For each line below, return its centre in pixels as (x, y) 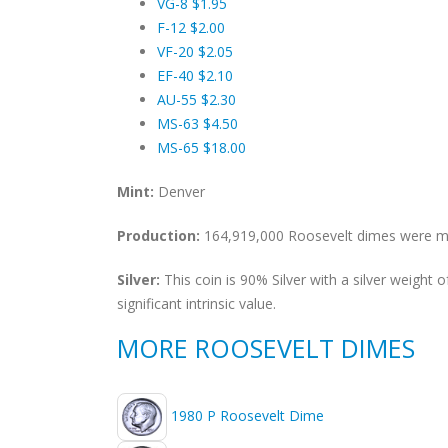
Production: (158, 235)
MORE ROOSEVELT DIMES (266, 347)
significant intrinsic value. (196, 303)
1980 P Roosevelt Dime (247, 415)
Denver (179, 191)
